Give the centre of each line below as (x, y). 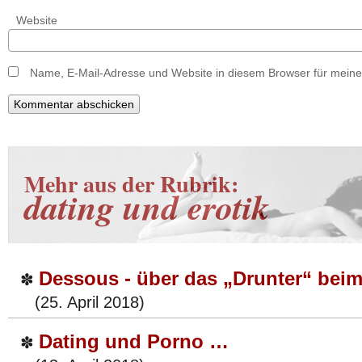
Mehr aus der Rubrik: (131, 184)
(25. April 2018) (82, 302)
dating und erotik (147, 207)
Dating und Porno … (134, 341)
